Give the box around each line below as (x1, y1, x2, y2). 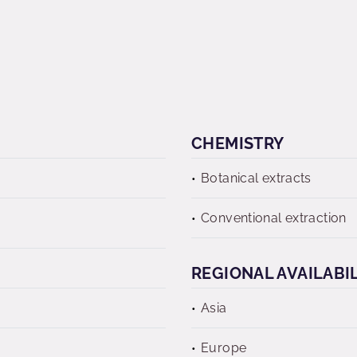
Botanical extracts (201, 171, 312, 186)
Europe (201, 340, 247, 355)
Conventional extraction (201, 210, 347, 226)
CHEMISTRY (191, 134, 284, 153)
